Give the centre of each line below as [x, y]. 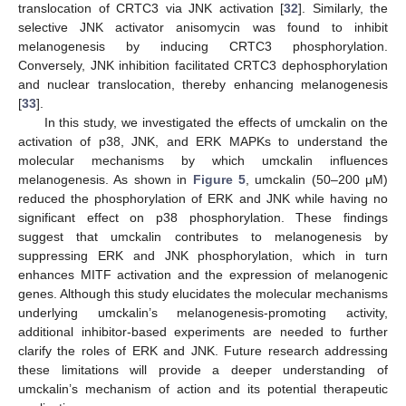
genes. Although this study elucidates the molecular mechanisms [203, 294]
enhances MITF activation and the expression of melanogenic [203, 275]
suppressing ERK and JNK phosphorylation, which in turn [203, 256]
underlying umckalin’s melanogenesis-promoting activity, [203, 313]
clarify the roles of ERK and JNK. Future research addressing [203, 351]
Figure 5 [219, 180]
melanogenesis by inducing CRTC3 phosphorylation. [203, 47]
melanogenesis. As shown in [106, 180]
